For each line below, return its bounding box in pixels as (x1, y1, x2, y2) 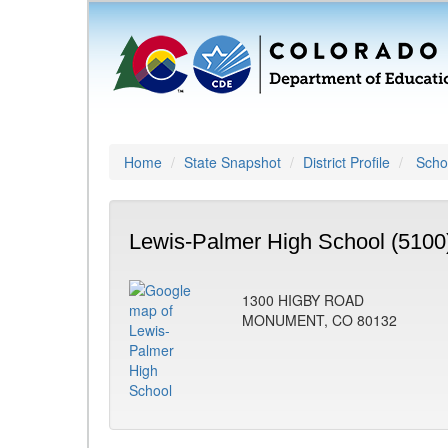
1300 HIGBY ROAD (242, 290, 364, 310)
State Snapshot (184, 152, 281, 172)
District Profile (303, 152, 390, 172)
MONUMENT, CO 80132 (242, 310, 397, 330)
